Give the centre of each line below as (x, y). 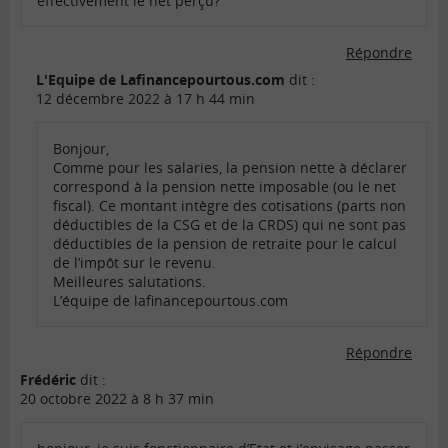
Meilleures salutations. (129, 282)
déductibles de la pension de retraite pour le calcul (225, 244)
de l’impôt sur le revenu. (134, 263)
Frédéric (48, 380)
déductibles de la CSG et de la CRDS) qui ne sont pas (229, 225)
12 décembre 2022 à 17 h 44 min (145, 99)
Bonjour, (81, 149)
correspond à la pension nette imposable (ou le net (224, 187)
